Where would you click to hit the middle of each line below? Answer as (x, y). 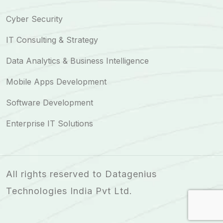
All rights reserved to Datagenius (81, 174)
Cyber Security (34, 19)
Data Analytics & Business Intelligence (77, 61)
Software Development (50, 103)
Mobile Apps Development (56, 82)
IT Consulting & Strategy (52, 40)
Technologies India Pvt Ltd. (69, 191)
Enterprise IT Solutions (50, 124)
